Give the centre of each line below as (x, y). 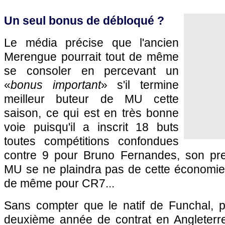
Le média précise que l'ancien (91, 43)
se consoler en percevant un (91, 71)
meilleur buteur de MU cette (91, 99)
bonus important (56, 85)
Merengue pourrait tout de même (91, 57)
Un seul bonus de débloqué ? (84, 21)
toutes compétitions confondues (91, 141)
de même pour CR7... (59, 183)
